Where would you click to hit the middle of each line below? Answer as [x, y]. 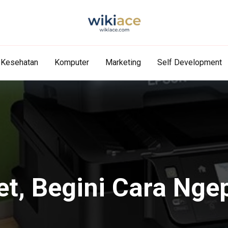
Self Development [189, 62]
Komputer [72, 62]
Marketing [123, 62]
